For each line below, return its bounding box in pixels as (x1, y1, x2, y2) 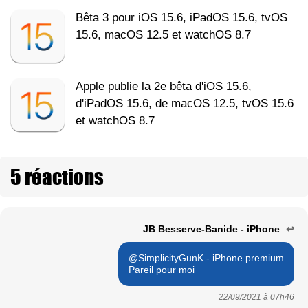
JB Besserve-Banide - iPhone (143, 223, 283, 234)
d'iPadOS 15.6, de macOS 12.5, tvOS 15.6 (76, 96, 294, 110)
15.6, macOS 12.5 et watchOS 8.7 (76, 27, 251, 41)
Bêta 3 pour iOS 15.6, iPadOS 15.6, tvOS (76, 10, 287, 24)
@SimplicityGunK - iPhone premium (129, 252, 284, 263)
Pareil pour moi (129, 263, 195, 275)
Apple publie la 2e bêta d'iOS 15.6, (76, 79, 252, 93)
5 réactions (10, 161, 104, 192)
